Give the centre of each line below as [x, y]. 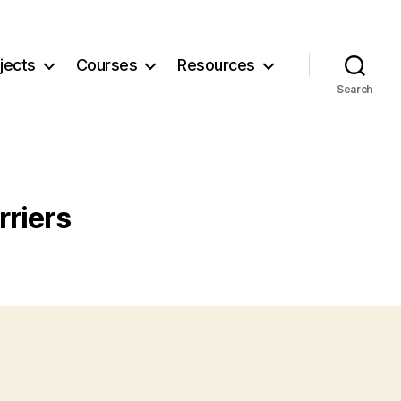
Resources [216, 65]
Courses [107, 65]
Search [355, 89]
